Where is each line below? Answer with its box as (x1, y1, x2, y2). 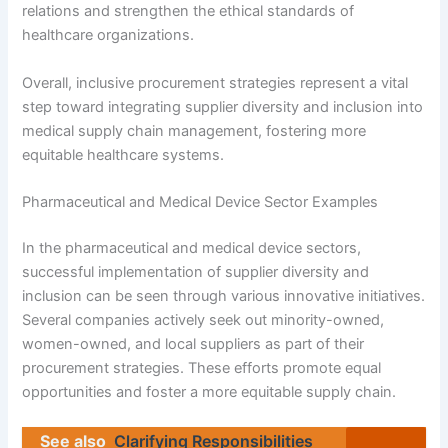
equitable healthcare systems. (22, 145, 225, 164)
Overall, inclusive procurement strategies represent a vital (22, 73, 409, 92)
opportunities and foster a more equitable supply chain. (22, 382, 397, 401)
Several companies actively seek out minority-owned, (22, 310, 385, 329)
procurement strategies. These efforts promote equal (22, 358, 382, 377)
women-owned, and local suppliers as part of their (22, 334, 365, 353)
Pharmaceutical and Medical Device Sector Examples (22, 193, 379, 212)
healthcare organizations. (22, 26, 195, 45)
